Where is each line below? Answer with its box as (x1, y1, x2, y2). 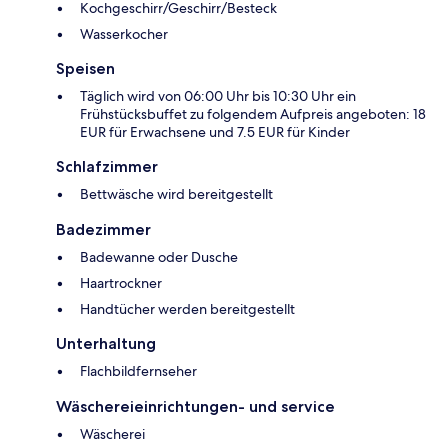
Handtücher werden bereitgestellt (80, 300, 295, 319)
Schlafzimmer (56, 157, 158, 177)
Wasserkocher (80, 25, 168, 44)
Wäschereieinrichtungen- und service (56, 397, 335, 417)
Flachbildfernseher (80, 362, 197, 381)
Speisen (56, 59, 115, 79)
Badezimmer (56, 220, 151, 240)
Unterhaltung (56, 334, 156, 354)
